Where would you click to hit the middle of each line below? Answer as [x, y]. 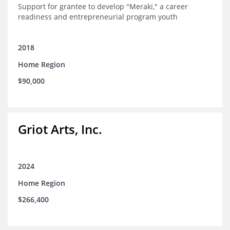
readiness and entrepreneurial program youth [98, 17]
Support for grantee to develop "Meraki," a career [103, 7]
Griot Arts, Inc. [60, 129]
